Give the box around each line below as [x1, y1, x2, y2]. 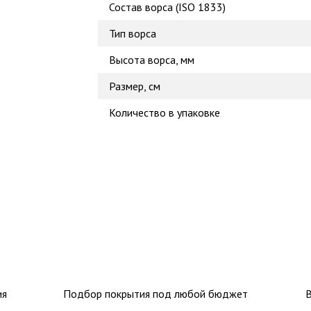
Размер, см [109, 79, 160, 93]
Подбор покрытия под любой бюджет [62, 287, 248, 301]
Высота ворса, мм [109, 53, 194, 67]
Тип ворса [109, 26, 156, 40]
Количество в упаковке [109, 106, 220, 119]
